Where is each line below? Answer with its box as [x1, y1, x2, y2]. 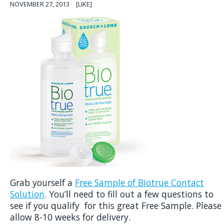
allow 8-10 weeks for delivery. [10, 211, 130, 223]
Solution [10, 188, 44, 200]
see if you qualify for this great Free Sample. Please [10, 199, 221, 211]
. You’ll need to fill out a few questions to [44, 188, 213, 200]
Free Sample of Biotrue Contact [75, 176, 204, 188]
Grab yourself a [10, 176, 75, 188]
